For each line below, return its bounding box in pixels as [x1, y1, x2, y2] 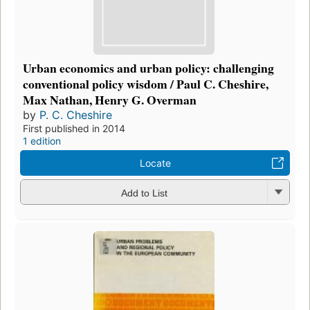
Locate [139, 157, 171, 170]
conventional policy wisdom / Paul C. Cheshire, [23, 75, 268, 93]
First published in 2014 [23, 122, 125, 135]
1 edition [23, 135, 61, 147]
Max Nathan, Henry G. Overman [23, 91, 197, 109]
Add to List [120, 187, 167, 199]
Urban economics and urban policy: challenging [23, 59, 274, 77]
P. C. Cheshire [39, 108, 112, 122]
